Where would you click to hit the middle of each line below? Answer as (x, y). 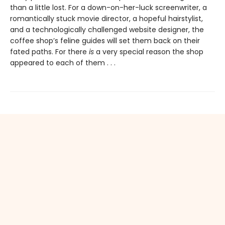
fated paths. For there (49, 52)
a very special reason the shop (150, 52)
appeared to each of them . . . (63, 63)
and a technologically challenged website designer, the (107, 30)
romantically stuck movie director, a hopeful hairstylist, (106, 19)
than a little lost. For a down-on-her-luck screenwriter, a (108, 8)
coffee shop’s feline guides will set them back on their (105, 41)
